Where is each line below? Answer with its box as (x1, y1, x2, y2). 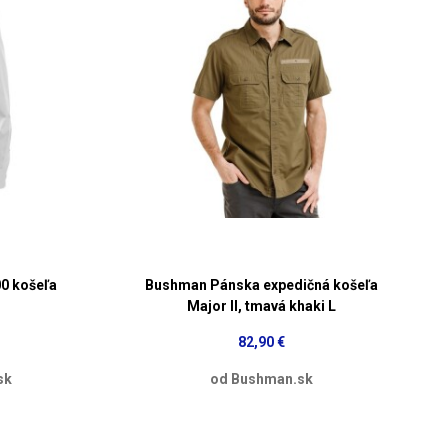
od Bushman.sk (209, 370, 313, 387)
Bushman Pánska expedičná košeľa (144, 276, 378, 293)
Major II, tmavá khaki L (186, 297, 336, 314)
